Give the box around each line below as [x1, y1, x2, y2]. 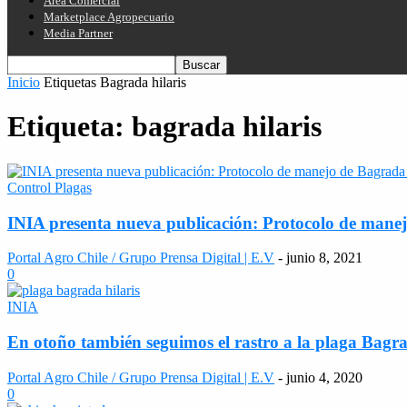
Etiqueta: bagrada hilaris [7, 110, 322, 144]
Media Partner [44, 26, 113, 40]
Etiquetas [44, 74, 96, 90]
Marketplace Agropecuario [44, 10, 174, 24]
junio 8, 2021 [286, 250, 362, 266]
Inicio [7, 74, 40, 90]
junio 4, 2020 [286, 369, 362, 385]
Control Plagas [7, 179, 92, 195]
